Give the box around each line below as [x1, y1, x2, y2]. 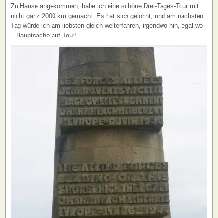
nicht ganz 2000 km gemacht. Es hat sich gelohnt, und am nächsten [11, 12, 203, 19]
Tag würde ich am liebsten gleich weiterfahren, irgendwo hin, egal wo [11, 21, 203, 29]
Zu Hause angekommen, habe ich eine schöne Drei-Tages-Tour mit [11, 2, 199, 10]
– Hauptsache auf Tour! [11, 31, 76, 39]
